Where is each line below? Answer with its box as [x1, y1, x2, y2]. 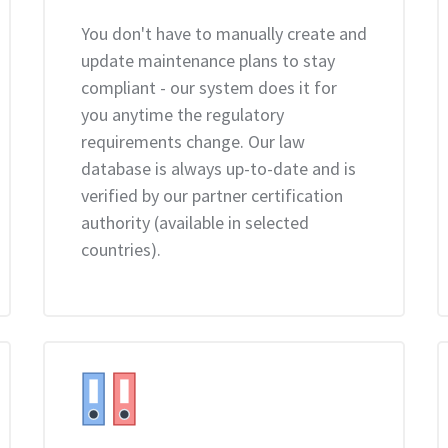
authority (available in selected [80, 211, 309, 234]
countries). [80, 238, 161, 261]
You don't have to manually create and [80, 22, 367, 45]
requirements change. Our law [80, 130, 305, 153]
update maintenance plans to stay [80, 49, 335, 72]
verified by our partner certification [80, 184, 343, 207]
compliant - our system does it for [80, 76, 337, 99]
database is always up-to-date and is [80, 157, 356, 180]
